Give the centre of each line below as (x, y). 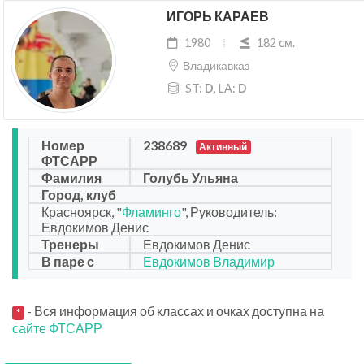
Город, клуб (79, 195)
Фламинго (152, 212)
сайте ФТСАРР (57, 328)
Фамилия (71, 178)
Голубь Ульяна (190, 178)
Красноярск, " (82, 212)
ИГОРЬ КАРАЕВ (217, 17)
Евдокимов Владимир (208, 262)
